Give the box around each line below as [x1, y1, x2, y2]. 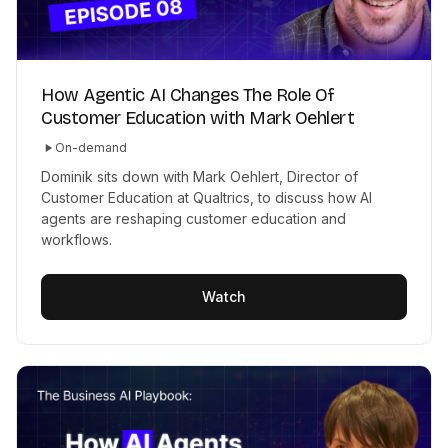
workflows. [41, 230, 112, 248]
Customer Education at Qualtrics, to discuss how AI [41, 188, 372, 206]
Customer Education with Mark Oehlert [41, 106, 354, 129]
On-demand [55, 139, 127, 155]
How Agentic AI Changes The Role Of [41, 83, 334, 106]
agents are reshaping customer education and [41, 209, 346, 227]
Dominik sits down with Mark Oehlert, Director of [41, 167, 358, 185]
